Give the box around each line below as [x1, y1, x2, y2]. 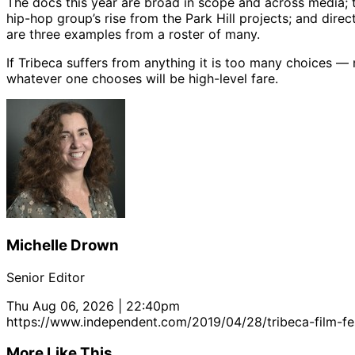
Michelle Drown [6, 235, 119, 254]
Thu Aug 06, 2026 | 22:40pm [6, 297, 180, 314]
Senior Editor [6, 269, 85, 285]
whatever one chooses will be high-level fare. [6, 71, 278, 87]
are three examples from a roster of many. [6, 26, 260, 43]
